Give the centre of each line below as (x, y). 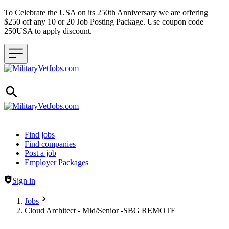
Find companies (50, 144)
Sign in (24, 181)
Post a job (40, 153)
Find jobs (40, 135)
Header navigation (33, 134)
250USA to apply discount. (50, 31)
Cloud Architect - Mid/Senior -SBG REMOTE (100, 210)
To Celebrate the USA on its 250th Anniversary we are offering (106, 13)
